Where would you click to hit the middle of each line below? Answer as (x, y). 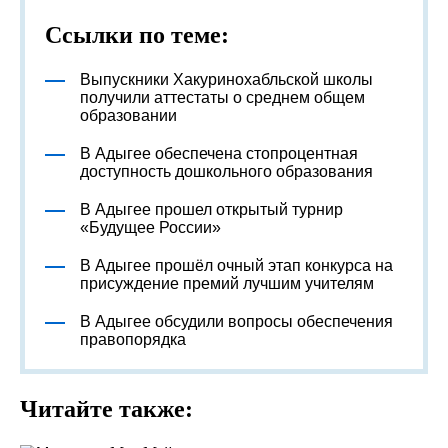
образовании (128, 115)
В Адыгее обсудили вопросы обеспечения (236, 321)
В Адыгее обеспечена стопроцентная (219, 153)
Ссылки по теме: (137, 35)
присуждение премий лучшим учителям (227, 283)
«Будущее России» (150, 227)
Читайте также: (106, 409)
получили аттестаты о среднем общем (222, 97)
